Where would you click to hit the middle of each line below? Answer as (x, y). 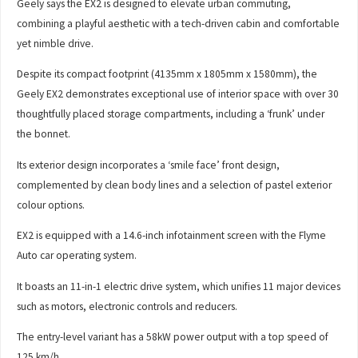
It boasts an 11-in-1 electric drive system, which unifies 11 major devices (179, 286)
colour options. (51, 205)
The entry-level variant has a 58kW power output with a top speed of (173, 337)
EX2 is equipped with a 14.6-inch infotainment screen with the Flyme (172, 236)
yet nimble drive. (56, 43)
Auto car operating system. (77, 256)
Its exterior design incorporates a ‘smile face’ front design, (149, 165)
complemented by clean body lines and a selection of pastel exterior (175, 185)
